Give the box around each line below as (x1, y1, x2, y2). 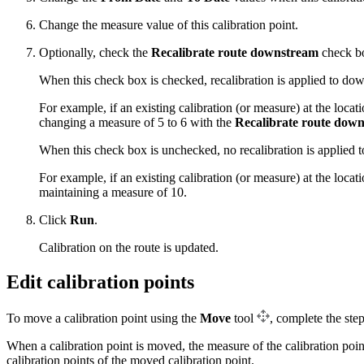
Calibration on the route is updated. (39, 240, 219, 255)
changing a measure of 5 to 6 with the (39, 115, 235, 130)
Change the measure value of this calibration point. (39, 18, 298, 32)
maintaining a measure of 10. (39, 185, 187, 200)
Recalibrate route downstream (151, 45, 318, 60)
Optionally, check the (39, 45, 151, 60)
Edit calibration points (6, 271, 194, 293)
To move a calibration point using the (6, 311, 200, 326)
